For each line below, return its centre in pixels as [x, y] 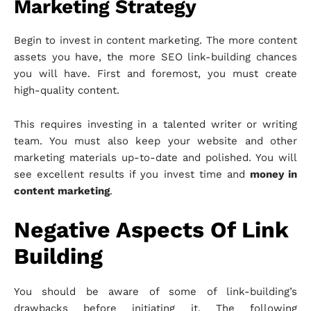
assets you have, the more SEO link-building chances [155, 57]
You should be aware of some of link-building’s [155, 292]
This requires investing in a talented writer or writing [155, 125]
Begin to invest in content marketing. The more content [155, 41]
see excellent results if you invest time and [132, 175]
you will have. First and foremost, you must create [155, 74]
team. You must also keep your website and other [155, 141]
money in [274, 175]
